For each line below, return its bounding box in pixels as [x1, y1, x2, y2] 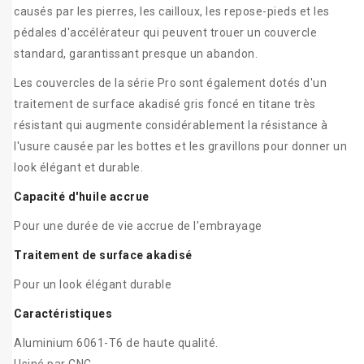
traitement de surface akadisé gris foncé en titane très [14, 97, 316, 111]
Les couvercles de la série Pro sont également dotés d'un [14, 76, 327, 90]
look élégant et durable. [14, 161, 143, 175]
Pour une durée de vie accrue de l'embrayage [14, 219, 262, 233]
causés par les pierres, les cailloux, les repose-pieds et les [14, 5, 330, 19]
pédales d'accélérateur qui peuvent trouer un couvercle [14, 26, 317, 40]
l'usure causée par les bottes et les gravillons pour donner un [14, 140, 347, 154]
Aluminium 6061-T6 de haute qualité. [14, 336, 219, 350]
